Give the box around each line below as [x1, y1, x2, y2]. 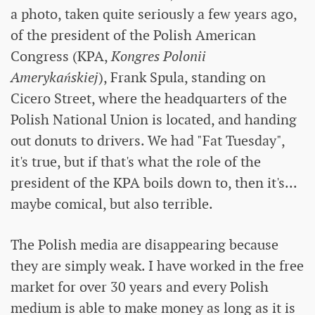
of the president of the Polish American [11, 25, 256, 44]
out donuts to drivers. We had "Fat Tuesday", [11, 131, 285, 150]
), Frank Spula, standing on [98, 67, 266, 86]
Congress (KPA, [11, 46, 111, 65]
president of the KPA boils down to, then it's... [11, 173, 297, 192]
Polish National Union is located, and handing [11, 110, 297, 129]
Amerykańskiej [11, 67, 98, 86]
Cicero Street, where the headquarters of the [11, 89, 287, 108]
